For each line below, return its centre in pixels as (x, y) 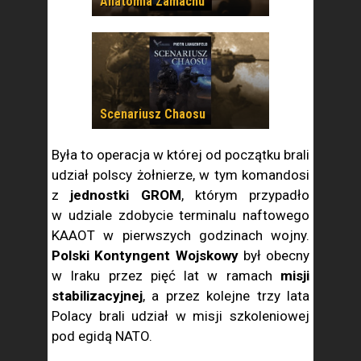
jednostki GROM (126, 195)
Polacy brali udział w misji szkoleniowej (180, 316)
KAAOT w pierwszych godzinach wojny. (180, 235)
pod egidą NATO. (102, 336)
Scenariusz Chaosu (153, 114)
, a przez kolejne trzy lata (226, 296)
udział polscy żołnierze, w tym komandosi (180, 175)
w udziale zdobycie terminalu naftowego (180, 215)
